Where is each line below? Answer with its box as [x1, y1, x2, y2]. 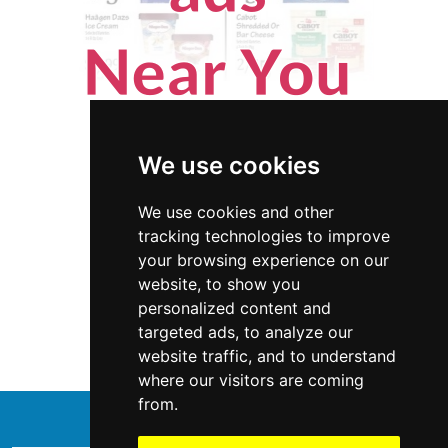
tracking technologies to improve [137, 226, 390, 246]
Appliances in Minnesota [131, 333, 317, 355]
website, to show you [137, 274, 300, 294]
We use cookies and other [137, 202, 334, 222]
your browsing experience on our [137, 250, 389, 270]
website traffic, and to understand [137, 346, 396, 366]
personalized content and [137, 298, 331, 318]
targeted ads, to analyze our [137, 322, 353, 342]
